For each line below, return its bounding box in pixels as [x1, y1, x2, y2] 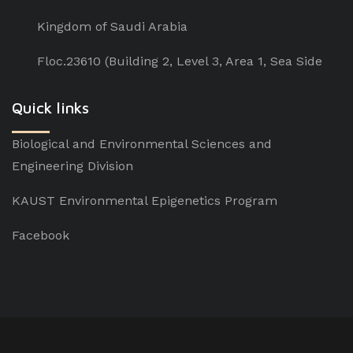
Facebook [12, 228, 69, 243]
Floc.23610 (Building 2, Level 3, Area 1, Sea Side [37, 54, 322, 69]
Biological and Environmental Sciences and [12, 136, 272, 151]
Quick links [12, 98, 89, 117]
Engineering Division [12, 158, 133, 173]
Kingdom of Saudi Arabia [37, 19, 188, 34]
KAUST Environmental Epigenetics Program [12, 193, 277, 208]
